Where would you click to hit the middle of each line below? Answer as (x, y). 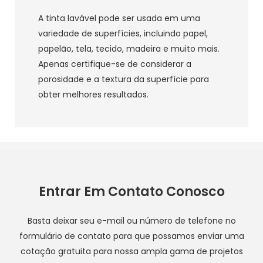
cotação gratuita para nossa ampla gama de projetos (131, 252)
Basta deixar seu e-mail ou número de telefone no (131, 221)
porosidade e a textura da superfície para (124, 80)
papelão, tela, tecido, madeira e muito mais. (129, 49)
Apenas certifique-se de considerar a (115, 64)
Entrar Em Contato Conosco (131, 192)
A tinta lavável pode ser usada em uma (119, 18)
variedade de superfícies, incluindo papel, (123, 34)
